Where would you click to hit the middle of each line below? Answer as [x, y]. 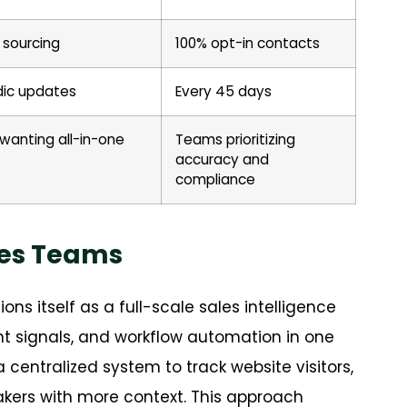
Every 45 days [225, 92]
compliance [217, 180]
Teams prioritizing [235, 140]
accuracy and [222, 160]
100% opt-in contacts [249, 44]
